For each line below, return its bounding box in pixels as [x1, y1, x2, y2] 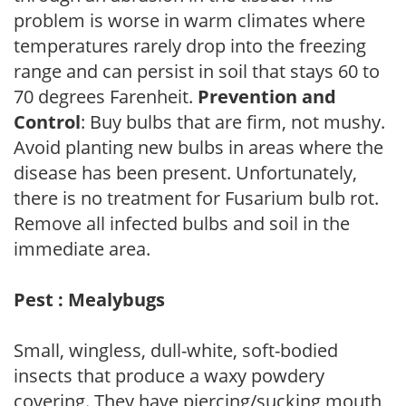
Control [14, 109, 81, 134]
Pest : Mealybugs [14, 286, 165, 312]
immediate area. [14, 236, 150, 261]
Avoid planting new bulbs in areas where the [14, 134, 383, 159]
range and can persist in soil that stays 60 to [14, 58, 380, 83]
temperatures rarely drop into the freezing [14, 33, 366, 58]
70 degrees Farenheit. [14, 83, 198, 109]
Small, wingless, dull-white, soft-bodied [14, 337, 338, 362]
